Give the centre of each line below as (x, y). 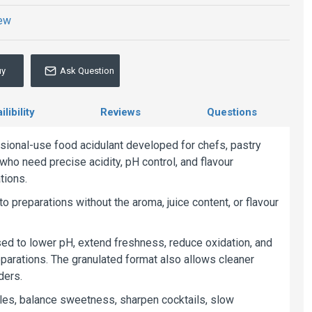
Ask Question (87, 71)
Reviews (121, 112)
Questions (232, 112)
